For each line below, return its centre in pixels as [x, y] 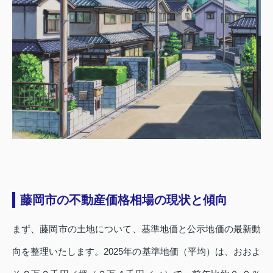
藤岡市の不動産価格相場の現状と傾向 [124, 200]
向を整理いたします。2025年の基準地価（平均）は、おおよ [136, 252]
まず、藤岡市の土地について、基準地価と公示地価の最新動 [136, 229]
